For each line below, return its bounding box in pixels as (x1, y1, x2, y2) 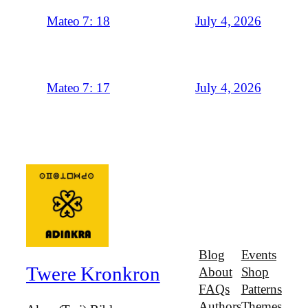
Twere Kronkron (26, 263, 160, 285)
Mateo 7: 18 (47, 14, 110, 28)
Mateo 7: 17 (47, 81, 110, 95)
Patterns (241, 283, 282, 297)
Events (241, 248, 276, 263)
